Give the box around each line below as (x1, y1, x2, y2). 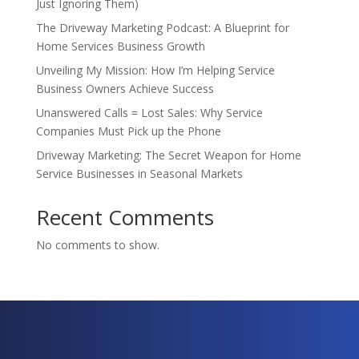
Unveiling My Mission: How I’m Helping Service (35, 63, 275, 78)
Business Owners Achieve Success (35, 81, 214, 96)
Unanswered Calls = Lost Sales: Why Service (35, 105, 263, 120)
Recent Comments (35, 203, 214, 232)
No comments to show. (35, 237, 159, 252)
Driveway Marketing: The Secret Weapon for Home (35, 147, 301, 163)
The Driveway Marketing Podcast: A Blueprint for (35, 20, 289, 35)
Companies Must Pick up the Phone (35, 123, 221, 139)
